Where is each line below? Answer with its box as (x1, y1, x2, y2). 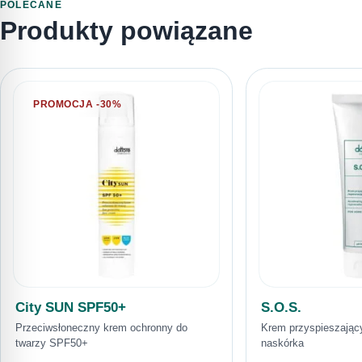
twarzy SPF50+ (15, 336, 88, 349)
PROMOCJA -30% (32, 99, 122, 109)
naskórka (260, 336, 304, 349)
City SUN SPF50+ (15, 299, 126, 315)
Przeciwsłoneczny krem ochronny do (15, 321, 187, 334)
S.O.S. (260, 299, 301, 315)
